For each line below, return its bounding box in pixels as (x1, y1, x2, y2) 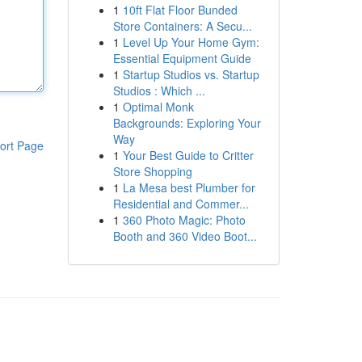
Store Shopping (112, 163, 192, 179)
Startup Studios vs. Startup (122, 66, 259, 82)
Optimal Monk (122, 99, 194, 115)
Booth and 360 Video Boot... (112, 228, 257, 244)
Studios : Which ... (112, 82, 205, 99)
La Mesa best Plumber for (122, 179, 255, 196)
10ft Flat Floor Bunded (122, 2, 238, 18)
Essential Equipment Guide (112, 50, 251, 66)
